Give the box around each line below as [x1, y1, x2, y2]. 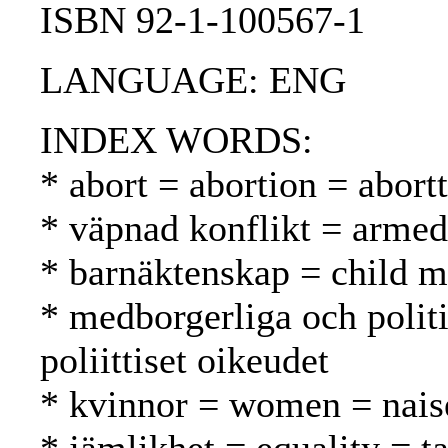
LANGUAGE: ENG [40, 59, 346, 102]
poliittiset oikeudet [40, 339, 329, 382]
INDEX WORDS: [40, 119, 313, 162]
